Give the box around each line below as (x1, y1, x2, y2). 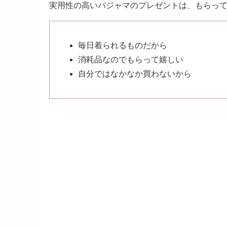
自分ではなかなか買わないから (78, 69, 192, 79)
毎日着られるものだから (78, 41, 167, 50)
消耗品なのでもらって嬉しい (78, 55, 183, 64)
